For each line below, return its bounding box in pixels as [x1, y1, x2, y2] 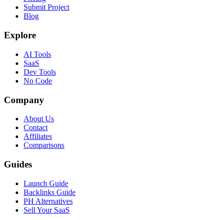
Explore [4, 30, 36, 41]
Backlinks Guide [24, 188, 76, 196]
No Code [24, 76, 52, 85]
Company [4, 94, 44, 105]
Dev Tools [24, 67, 56, 76]
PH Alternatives [24, 196, 73, 205]
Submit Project [24, 3, 69, 12]
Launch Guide [24, 179, 68, 188]
